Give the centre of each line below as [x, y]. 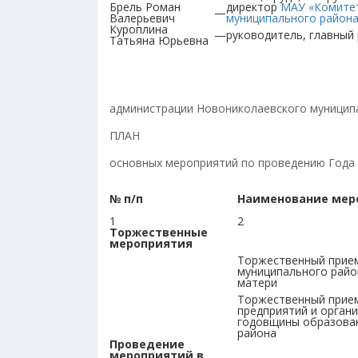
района [257, 333]
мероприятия [151, 243]
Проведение [147, 344]
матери [257, 282]
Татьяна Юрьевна [159, 40]
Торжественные [159, 232]
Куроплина [139, 29]
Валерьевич [142, 18]
